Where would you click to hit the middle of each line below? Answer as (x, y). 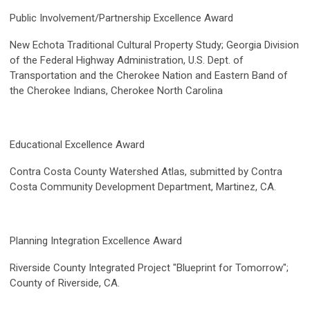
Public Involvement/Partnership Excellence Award (121, 18)
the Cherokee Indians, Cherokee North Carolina (116, 91)
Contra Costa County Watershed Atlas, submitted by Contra (146, 172)
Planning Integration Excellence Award (96, 241)
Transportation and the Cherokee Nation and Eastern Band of (149, 76)
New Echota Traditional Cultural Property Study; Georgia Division (154, 45)
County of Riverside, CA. (65, 283)
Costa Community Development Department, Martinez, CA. (143, 187)
